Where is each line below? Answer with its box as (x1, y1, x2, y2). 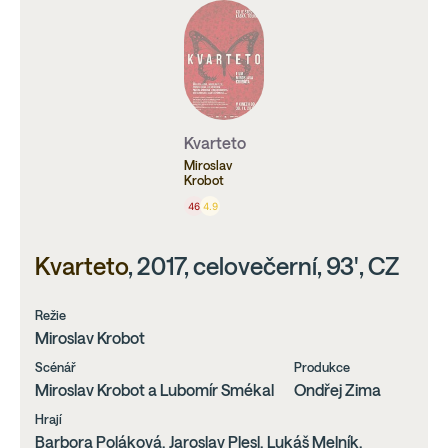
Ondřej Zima (294, 381, 381, 399)
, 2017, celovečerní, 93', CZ (128, 253, 399, 280)
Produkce (294, 360, 350, 375)
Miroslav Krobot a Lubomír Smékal (35, 381, 274, 399)
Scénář (35, 360, 76, 375)
